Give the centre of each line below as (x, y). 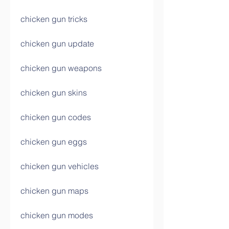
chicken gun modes (57, 215)
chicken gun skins (54, 93)
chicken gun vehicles (60, 166)
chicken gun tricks (54, 19)
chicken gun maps (54, 191)
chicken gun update (57, 43)
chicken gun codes (56, 117)
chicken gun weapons (61, 68)
